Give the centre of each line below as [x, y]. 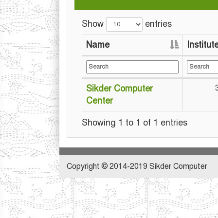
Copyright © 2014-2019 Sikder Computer [137, 166]
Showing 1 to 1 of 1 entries [135, 123]
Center [100, 101]
